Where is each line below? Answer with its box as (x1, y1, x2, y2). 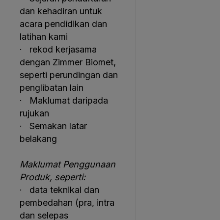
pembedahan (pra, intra (20, 197, 114, 208)
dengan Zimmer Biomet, (20, 57, 116, 67)
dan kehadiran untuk (20, 6, 102, 16)
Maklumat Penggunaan (20, 159, 115, 169)
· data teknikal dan (20, 185, 99, 195)
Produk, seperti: (20, 172, 85, 182)
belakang (20, 134, 57, 144)
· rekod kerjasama (20, 44, 97, 55)
